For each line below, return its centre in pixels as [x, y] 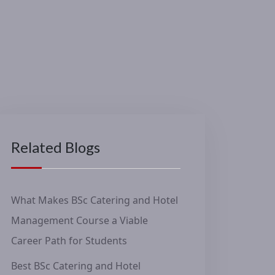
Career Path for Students [69, 241]
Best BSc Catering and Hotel [76, 266]
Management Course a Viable [79, 220]
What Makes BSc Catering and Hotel [95, 200]
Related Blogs [56, 147]
